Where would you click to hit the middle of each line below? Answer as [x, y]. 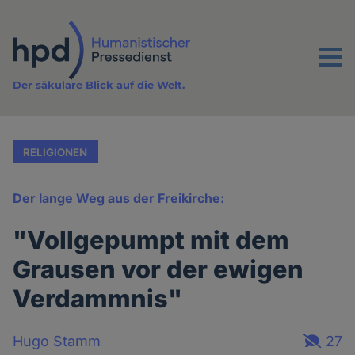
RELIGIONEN [55, 152]
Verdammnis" [98, 299]
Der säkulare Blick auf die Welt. [99, 85]
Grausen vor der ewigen [158, 269]
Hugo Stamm [57, 341]
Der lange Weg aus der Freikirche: [119, 198]
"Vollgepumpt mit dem [151, 240]
